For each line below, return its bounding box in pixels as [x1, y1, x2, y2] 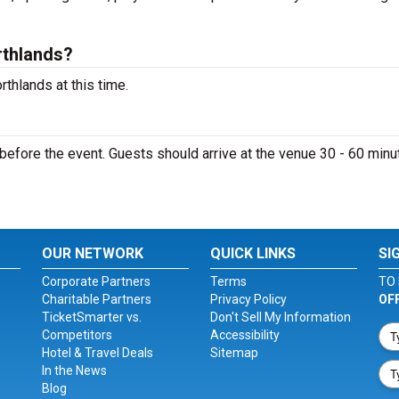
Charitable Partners [42, 292, 152, 306]
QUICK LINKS [209, 245, 296, 262]
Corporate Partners [42, 274, 151, 289]
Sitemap [209, 346, 258, 360]
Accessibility [209, 328, 280, 342]
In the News [42, 363, 108, 378]
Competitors [42, 328, 113, 342]
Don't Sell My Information [209, 310, 351, 324]
